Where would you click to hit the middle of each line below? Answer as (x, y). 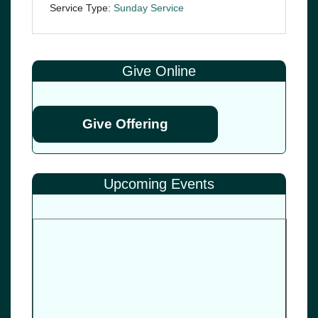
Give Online (159, 71)
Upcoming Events (159, 184)
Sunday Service (149, 8)
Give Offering (125, 124)
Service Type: (80, 8)
